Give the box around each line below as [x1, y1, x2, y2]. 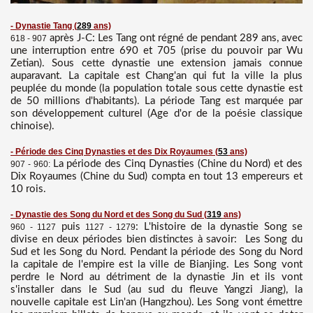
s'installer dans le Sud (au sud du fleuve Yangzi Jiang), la [10, 284, 303, 296]
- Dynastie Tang [10, 21, 74, 31]
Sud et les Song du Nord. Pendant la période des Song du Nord [10, 247, 303, 258]
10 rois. [10, 184, 46, 195]
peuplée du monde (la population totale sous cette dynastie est [10, 83, 303, 94]
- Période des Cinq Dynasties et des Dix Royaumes [10, 147, 213, 157]
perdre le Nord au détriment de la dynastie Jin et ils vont [10, 272, 303, 283]
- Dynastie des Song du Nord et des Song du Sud [10, 210, 204, 220]
